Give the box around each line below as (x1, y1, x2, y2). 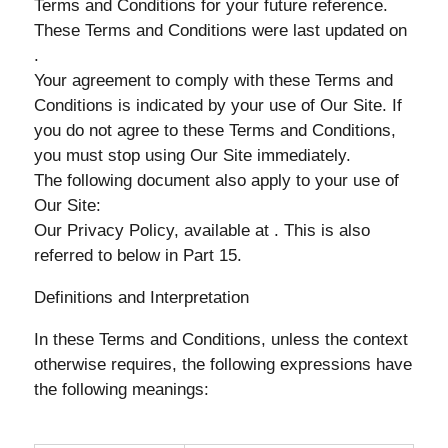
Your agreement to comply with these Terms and (33, 71, 393, 90)
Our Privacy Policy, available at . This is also (33, 221, 370, 240)
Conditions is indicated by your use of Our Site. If (33, 96, 402, 115)
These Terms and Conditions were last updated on (33, 21, 407, 40)
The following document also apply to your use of (33, 171, 399, 190)
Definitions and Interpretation (33, 288, 249, 307)
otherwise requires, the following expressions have (33, 355, 412, 374)
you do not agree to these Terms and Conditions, (33, 121, 396, 140)
